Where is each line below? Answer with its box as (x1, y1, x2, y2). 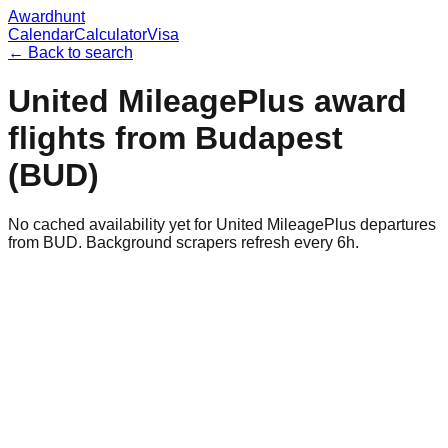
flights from (8, 120, 195, 157)
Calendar (8, 26, 74, 43)
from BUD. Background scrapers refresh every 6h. (8, 233, 359, 251)
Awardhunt (8, 8, 85, 25)
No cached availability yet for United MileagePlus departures (8, 215, 436, 233)
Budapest (195, 120, 343, 157)
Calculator (74, 26, 147, 43)
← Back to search (8, 44, 133, 61)
